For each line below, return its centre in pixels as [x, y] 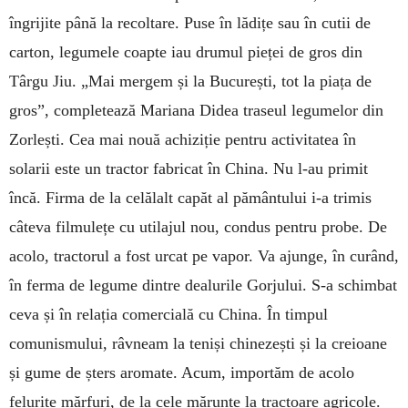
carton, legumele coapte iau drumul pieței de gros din [186, 51]
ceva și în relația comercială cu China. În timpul [168, 314]
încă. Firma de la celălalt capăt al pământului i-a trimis [190, 197]
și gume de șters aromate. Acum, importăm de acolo [182, 372]
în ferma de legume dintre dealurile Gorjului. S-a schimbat [203, 285]
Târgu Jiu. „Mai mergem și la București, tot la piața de [190, 81]
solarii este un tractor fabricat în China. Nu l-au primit [189, 168]
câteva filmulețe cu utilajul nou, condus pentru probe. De [198, 226]
